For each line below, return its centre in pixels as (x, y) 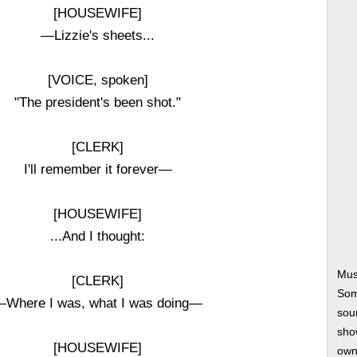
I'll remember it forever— (98, 169)
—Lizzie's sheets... (98, 35)
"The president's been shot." (98, 102)
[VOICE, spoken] (98, 80)
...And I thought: (98, 236)
